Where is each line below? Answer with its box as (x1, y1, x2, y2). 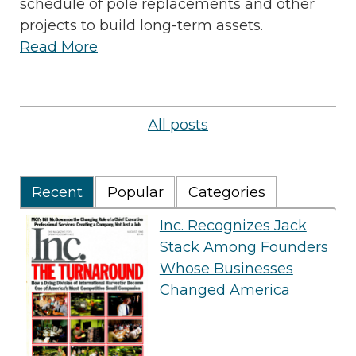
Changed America (159, 281, 290, 300)
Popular (106, 184, 164, 202)
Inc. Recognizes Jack (159, 217, 307, 235)
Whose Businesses (159, 260, 293, 278)
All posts (148, 116, 208, 134)
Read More (20, 38, 98, 56)
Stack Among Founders (159, 238, 328, 257)
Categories (188, 184, 265, 202)
